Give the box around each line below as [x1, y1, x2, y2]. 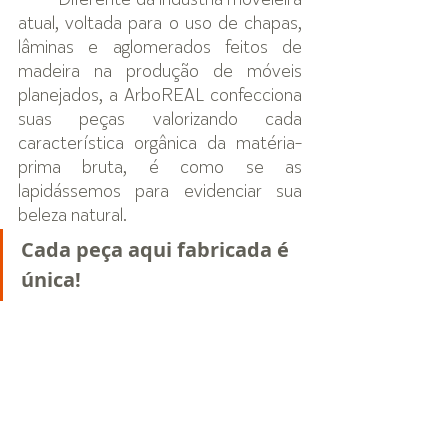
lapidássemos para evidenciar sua [18, 183, 302, 201]
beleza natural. [18, 207, 131, 225]
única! [21, 265, 81, 293]
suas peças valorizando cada [18, 111, 302, 129]
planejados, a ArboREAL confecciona [18, 87, 302, 105]
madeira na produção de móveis [18, 63, 302, 81]
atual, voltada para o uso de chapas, [18, 15, 302, 33]
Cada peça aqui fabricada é [21, 235, 294, 263]
